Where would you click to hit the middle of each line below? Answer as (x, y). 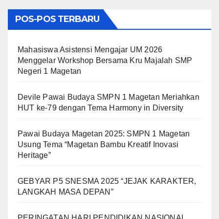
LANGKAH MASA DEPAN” (66, 192)
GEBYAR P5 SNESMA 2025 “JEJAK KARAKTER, (107, 181)
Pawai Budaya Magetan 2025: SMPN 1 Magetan (104, 134)
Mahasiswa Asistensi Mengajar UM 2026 (90, 50)
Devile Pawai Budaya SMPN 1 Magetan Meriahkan (109, 97)
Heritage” (34, 155)
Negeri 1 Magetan (50, 71)
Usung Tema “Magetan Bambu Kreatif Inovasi (98, 144)
